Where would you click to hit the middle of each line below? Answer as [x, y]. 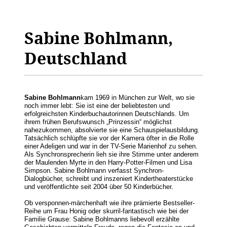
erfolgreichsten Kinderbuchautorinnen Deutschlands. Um [107, 114]
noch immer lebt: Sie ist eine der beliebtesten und [97, 106]
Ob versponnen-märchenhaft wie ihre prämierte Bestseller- [109, 203]
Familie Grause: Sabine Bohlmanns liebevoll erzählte [102, 219]
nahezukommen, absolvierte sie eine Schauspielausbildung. [112, 130]
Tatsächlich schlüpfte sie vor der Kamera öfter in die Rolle [109, 138]
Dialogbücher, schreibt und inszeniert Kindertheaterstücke [109, 179]
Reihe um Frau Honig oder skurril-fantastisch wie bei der [106, 211]
